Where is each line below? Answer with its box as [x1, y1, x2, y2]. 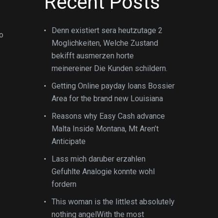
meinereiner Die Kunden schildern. [52, 64, 167, 73]
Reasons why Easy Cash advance [52, 111, 165, 121]
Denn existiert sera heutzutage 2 [52, 26, 163, 35]
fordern [52, 180, 76, 189]
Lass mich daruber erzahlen [52, 154, 145, 163]
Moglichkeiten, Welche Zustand [52, 38, 158, 48]
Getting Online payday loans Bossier [52, 81, 175, 91]
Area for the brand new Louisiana [52, 94, 163, 103]
